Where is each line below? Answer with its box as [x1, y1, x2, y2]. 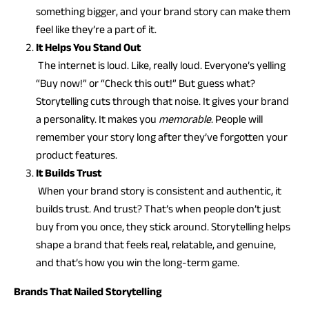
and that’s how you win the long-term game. [36, 257, 239, 268]
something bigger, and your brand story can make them [36, 6, 290, 17]
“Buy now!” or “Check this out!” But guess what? [36, 77, 255, 89]
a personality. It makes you [36, 113, 159, 125]
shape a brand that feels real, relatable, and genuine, [36, 239, 276, 250]
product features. [36, 149, 117, 161]
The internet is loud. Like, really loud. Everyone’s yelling [36, 59, 286, 71]
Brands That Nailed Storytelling [14, 286, 162, 297]
